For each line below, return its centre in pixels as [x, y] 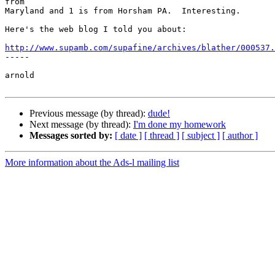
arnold [20, 76]
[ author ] [240, 136]
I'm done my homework [180, 125]
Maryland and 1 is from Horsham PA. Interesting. [123, 11]
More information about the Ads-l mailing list [92, 163]
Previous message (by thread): [89, 114]
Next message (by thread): [81, 125]
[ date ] [128, 136]
